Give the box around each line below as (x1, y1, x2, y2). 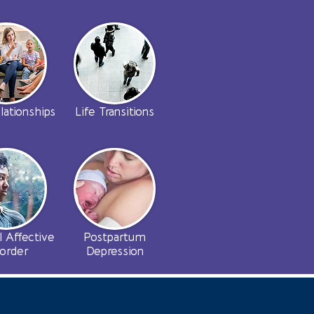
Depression (86, 246, 144, 258)
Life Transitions (75, 107, 154, 118)
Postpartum (83, 232, 146, 244)
